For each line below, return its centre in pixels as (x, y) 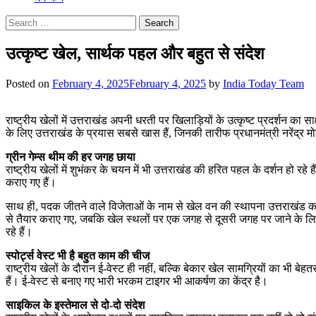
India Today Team (263, 83)
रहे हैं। (19, 231)
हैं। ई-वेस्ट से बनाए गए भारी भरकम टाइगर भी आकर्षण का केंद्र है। (137, 281)
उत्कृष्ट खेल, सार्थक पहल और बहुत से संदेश (135, 53)
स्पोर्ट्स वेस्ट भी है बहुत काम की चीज (78, 255)
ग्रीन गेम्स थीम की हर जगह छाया (71, 157)
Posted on (29, 83)
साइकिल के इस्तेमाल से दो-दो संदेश (75, 305)
